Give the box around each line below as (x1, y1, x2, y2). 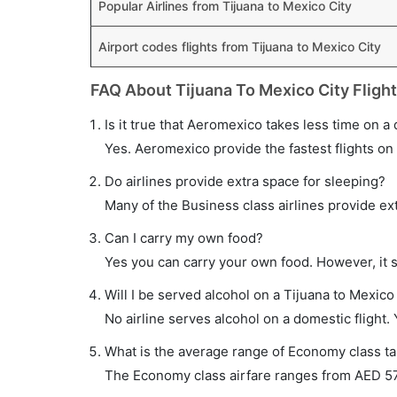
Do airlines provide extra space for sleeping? (105, 173, 385, 190)
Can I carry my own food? (105, 230, 263, 246)
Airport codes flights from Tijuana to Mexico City (98, 39, 381, 54)
